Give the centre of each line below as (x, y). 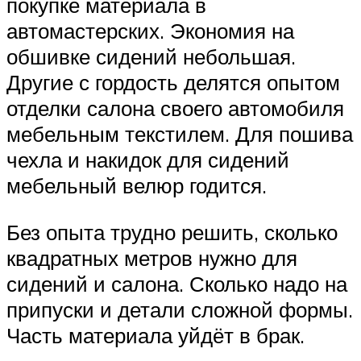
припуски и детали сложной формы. (180, 309)
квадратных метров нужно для (152, 257)
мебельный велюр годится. (137, 186)
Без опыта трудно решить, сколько (172, 232)
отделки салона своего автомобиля (175, 108)
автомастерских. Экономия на (150, 31)
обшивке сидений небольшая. (151, 57)
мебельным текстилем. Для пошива (180, 134)
